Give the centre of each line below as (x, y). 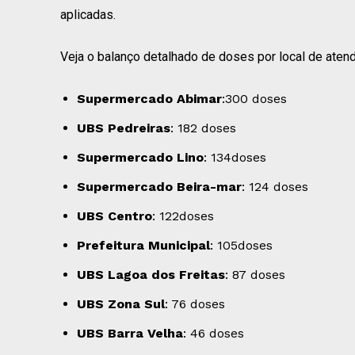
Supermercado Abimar (149, 98)
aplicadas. (88, 14)
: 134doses (235, 157)
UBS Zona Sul (121, 303)
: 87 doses (255, 274)
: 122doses (183, 216)
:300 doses (254, 98)
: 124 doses (275, 186)
